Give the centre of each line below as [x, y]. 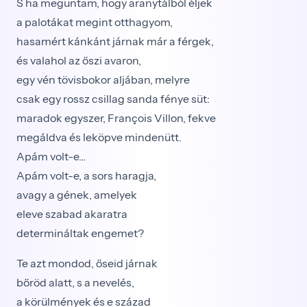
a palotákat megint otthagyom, [95, 22]
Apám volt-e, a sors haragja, [86, 175]
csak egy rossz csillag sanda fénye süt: [113, 99]
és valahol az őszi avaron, [79, 60]
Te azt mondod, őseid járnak [87, 263]
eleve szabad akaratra [72, 214]
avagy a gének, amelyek [77, 195]
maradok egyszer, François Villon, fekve [116, 118]
